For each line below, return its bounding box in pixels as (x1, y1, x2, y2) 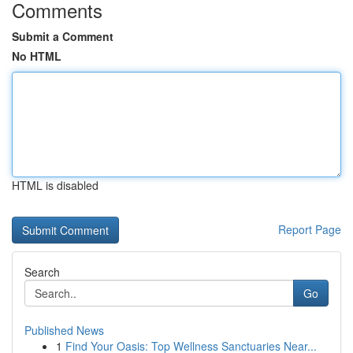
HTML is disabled (12, 177, 98, 193)
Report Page (278, 221, 341, 237)
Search (24, 264, 60, 280)
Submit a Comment (12, 28, 113, 44)
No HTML (12, 48, 61, 64)
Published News (24, 322, 104, 338)
